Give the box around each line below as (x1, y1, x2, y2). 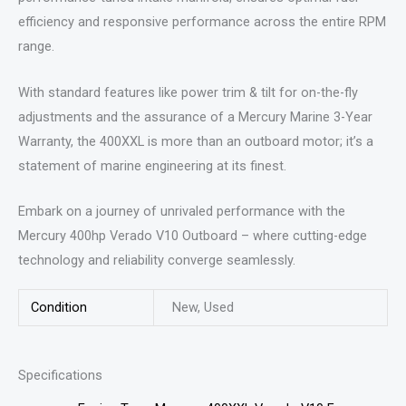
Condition (31, 298, 88, 315)
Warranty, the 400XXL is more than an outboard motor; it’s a (18, 132, 373, 150)
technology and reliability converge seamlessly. (18, 252, 295, 269)
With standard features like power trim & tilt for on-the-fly (18, 83, 358, 101)
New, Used (171, 298, 234, 315)
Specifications (18, 366, 102, 383)
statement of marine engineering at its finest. (18, 157, 286, 174)
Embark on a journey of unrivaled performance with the (18, 203, 345, 220)
